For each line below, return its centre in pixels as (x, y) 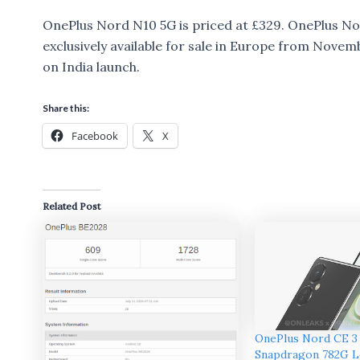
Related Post (71, 207)
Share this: (65, 108)
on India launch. (91, 67)
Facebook (94, 136)
